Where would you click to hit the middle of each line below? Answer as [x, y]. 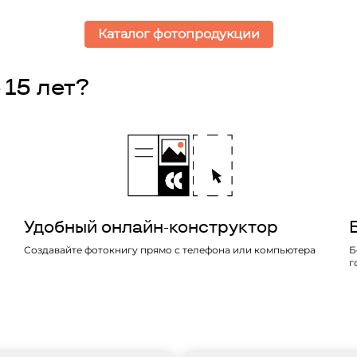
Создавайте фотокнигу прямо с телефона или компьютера [169, 250]
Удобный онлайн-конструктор [151, 227]
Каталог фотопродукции [178, 34]
